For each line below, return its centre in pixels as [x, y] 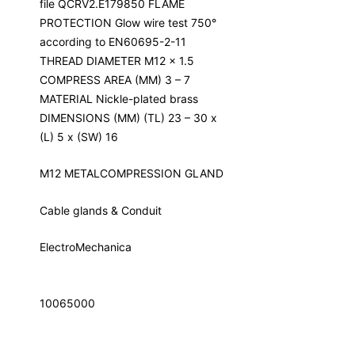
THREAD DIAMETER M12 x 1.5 [117, 60]
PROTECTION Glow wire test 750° [128, 22]
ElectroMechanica [86, 247]
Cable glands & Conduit [101, 210]
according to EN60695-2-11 [113, 41]
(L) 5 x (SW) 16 [79, 136]
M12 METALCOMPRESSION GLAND [132, 174]
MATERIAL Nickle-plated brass [119, 98]
